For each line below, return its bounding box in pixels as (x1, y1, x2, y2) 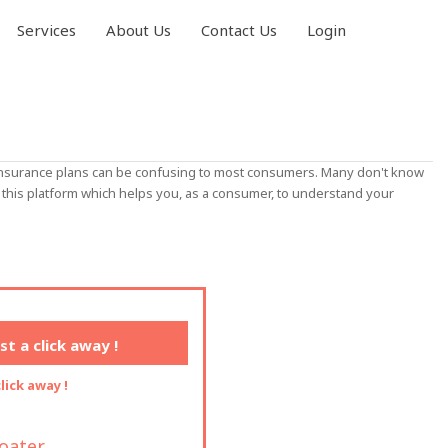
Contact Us (201, 20, 277, 40)
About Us (106, 20, 171, 40)
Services (17, 20, 76, 40)
